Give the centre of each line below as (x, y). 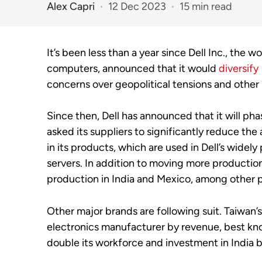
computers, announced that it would (133, 68)
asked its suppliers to (97, 132)
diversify (239, 68)
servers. (66, 163)
